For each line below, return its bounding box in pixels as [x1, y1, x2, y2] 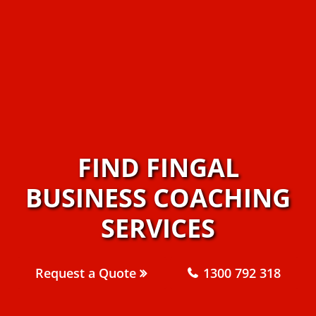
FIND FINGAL [77, 150, 239, 185]
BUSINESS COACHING [25, 180, 291, 215]
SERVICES [101, 210, 215, 245]
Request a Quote [35, 264, 140, 281]
